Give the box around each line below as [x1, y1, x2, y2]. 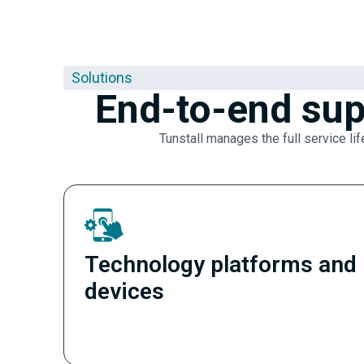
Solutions [71, 69, 132, 86]
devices [84, 278, 164, 305]
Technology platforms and [84, 251, 357, 279]
